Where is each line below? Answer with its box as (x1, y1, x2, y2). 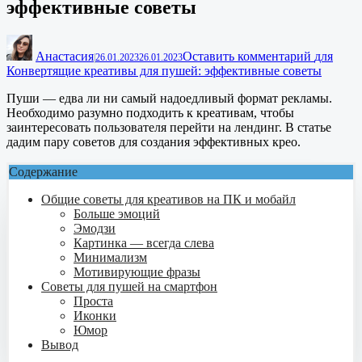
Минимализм (74, 250, 147, 264)
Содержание (9, 164, 78, 179)
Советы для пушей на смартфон (41, 279, 217, 293)
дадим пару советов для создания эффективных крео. (6, 134, 301, 149)
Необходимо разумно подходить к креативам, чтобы (6, 105, 294, 120)
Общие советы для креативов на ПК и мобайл (41, 192, 296, 206)
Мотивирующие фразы (74, 264, 200, 279)
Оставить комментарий (183, 48, 314, 63)
